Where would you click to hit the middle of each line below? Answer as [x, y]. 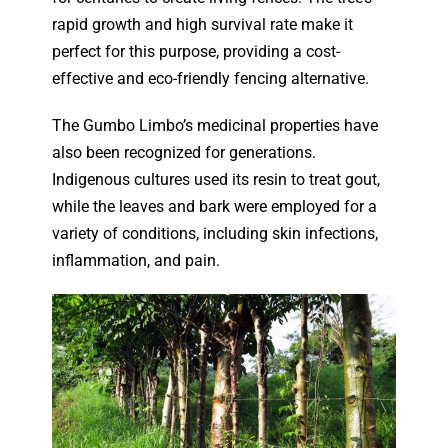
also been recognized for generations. [184, 152]
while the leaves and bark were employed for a [215, 206]
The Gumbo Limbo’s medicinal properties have [215, 125]
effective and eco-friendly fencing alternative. [211, 78]
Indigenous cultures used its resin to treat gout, [216, 179]
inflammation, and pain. [136, 260]
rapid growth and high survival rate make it [203, 24]
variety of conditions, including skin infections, [215, 233]
